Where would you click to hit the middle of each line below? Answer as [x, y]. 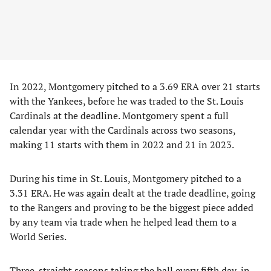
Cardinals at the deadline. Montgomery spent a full [119, 116]
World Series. [38, 237]
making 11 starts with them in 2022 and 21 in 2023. [122, 145]
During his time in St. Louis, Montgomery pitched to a [126, 178]
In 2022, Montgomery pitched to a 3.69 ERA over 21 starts [135, 87]
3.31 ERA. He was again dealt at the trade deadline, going [132, 193]
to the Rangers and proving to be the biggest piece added [132, 207]
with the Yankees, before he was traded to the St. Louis [127, 101]
